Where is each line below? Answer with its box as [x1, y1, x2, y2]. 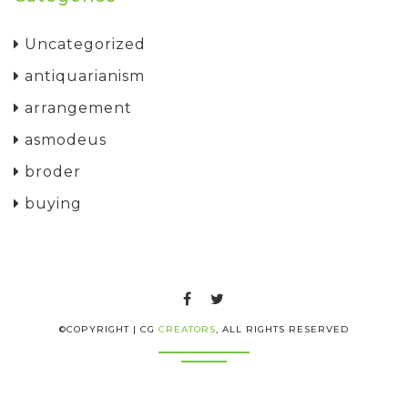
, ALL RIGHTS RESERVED [216, 322, 349, 335]
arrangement [20, 98, 132, 117]
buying [20, 194, 82, 212]
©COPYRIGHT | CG [59, 322, 158, 335]
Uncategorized [20, 35, 146, 53]
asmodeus [20, 130, 107, 148]
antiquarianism [20, 66, 145, 85]
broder [20, 162, 81, 180]
